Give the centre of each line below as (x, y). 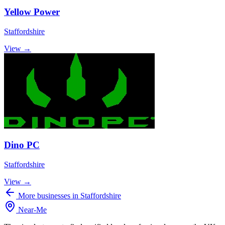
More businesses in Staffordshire (69, 196)
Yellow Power (32, 12)
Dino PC (22, 145)
